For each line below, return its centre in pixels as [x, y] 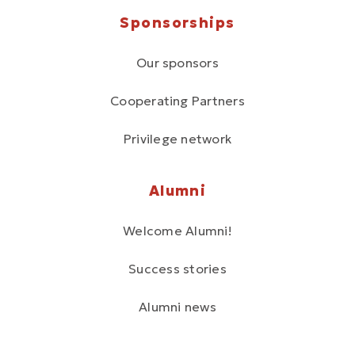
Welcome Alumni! [177, 230]
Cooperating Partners [177, 100]
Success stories [177, 268]
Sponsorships [177, 22]
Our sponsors [177, 62]
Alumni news [177, 306]
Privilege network [177, 138]
